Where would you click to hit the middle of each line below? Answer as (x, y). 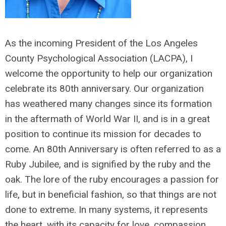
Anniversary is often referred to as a (144, 149)
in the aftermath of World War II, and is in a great (107, 119)
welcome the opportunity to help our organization (109, 73)
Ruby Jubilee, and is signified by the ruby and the (108, 164)
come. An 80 (32, 149)
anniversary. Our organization (141, 89)
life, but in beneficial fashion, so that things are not (111, 194)
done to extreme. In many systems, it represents (106, 210)
